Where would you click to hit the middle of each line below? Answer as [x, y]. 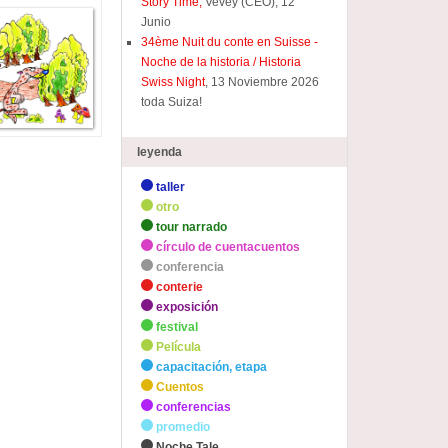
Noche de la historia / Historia [221, 62]
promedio [183, 427]
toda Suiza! [172, 102]
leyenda [160, 152]
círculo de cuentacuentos [228, 247]
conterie [180, 287]
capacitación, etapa [212, 367]
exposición [187, 307]
